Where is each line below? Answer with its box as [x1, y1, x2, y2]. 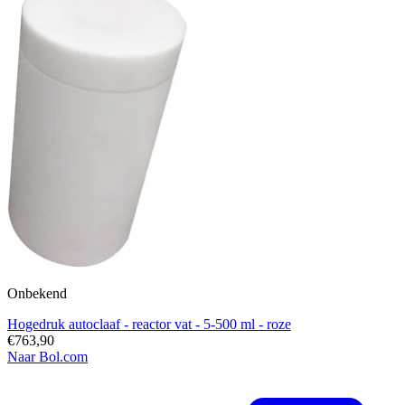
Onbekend [7, 286, 67, 302]
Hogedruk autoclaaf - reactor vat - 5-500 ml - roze [7, 316, 291, 333]
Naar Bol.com [7, 349, 88, 365]
